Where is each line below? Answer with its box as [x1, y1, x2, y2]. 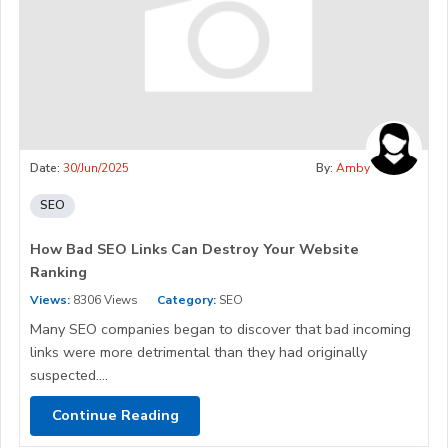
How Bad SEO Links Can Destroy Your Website [30, 238, 359, 259]
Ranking [30, 261, 87, 282]
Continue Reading [51, 405, 179, 426]
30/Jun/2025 [63, 159, 129, 176]
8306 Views [70, 291, 138, 308]
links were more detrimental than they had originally [30, 341, 367, 362]
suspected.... [30, 364, 108, 385]
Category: [157, 291, 216, 308]
